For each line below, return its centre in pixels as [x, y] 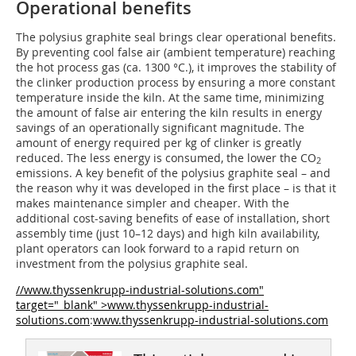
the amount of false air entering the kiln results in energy [169, 112]
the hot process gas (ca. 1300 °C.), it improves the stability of [176, 67]
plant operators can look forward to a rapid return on [158, 248]
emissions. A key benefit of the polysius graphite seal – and [173, 172]
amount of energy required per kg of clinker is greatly [159, 142]
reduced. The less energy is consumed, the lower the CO [166, 157]
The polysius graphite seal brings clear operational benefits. [176, 37]
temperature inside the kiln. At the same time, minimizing [170, 97]
